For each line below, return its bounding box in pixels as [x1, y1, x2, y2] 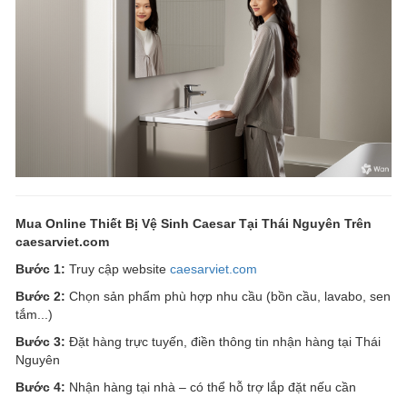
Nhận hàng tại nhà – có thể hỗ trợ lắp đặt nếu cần [65, 380, 356, 395]
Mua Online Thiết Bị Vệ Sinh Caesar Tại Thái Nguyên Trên [15, 216, 372, 232]
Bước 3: [15, 334, 65, 350]
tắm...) [15, 307, 53, 323]
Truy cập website [65, 262, 170, 277]
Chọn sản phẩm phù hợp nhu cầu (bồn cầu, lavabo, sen [65, 289, 391, 304]
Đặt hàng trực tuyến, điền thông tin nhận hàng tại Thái [65, 334, 381, 350]
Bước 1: [15, 262, 65, 277]
